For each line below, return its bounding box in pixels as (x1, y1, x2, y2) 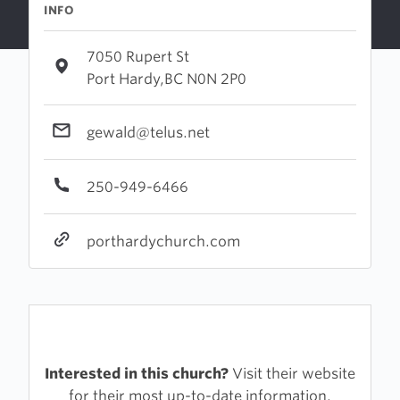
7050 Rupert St (87, 48, 189, 65)
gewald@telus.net (87, 123, 210, 141)
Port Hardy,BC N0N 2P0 (87, 71, 246, 87)
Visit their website (229, 365, 355, 382)
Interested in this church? (45, 365, 229, 382)
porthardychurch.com (87, 232, 240, 250)
